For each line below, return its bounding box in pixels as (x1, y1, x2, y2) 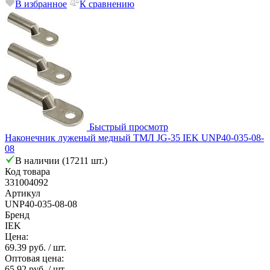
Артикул (5, 187, 40, 198)
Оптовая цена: (5, 253, 64, 263)
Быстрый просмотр (89, 121, 168, 132)
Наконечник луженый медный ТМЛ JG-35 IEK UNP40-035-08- (5, 132, 264, 143)
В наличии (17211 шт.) (15, 155, 107, 166)
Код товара (5, 166, 50, 177)
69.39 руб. (5, 242, 48, 253)
